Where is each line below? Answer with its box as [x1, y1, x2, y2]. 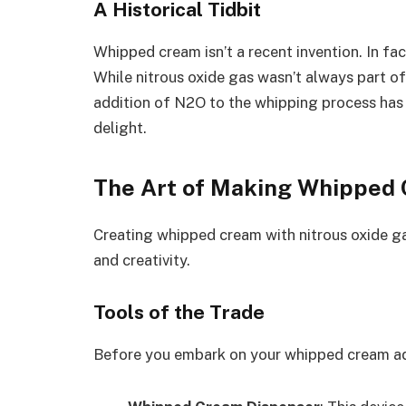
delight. [93, 119, 147, 138]
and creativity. [93, 250, 190, 269]
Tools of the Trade [93, 301, 265, 324]
